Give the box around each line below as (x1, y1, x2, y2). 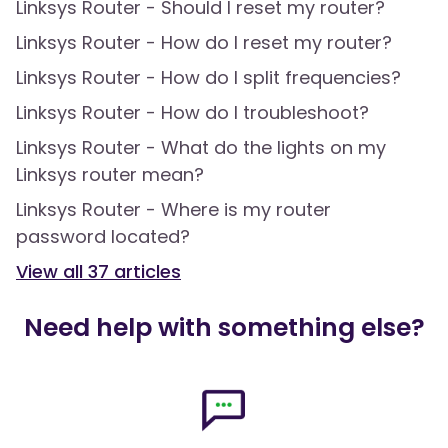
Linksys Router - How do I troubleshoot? (16, 100, 369, 126)
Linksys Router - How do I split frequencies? (16, 65, 401, 91)
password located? (16, 224, 190, 250)
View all (16, 259, 88, 285)
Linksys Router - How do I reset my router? (16, 30, 392, 56)
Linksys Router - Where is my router (16, 197, 331, 223)
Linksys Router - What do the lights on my (16, 135, 386, 161)
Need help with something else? (23, 310, 425, 346)
